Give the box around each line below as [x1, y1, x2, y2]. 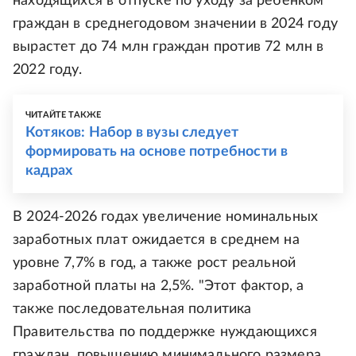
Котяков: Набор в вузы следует [25, 126, 239, 140]
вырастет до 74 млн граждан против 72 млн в [13, 40, 324, 54]
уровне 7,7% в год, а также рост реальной [13, 256, 296, 270]
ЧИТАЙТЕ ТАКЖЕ [25, 110, 102, 119]
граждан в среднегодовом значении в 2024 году [13, 17, 338, 31]
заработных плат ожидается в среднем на [13, 233, 300, 247]
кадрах [25, 164, 73, 178]
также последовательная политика [13, 302, 252, 316]
